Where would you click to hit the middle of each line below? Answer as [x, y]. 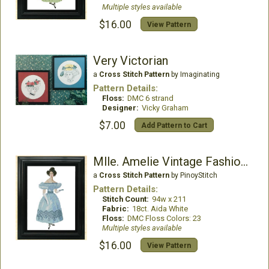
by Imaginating [194, 75]
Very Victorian [130, 61]
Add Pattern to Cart [174, 126]
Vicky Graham [165, 108]
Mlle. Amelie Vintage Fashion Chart [244, 162]
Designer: [120, 108]
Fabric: [115, 209]
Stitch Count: [125, 199]
